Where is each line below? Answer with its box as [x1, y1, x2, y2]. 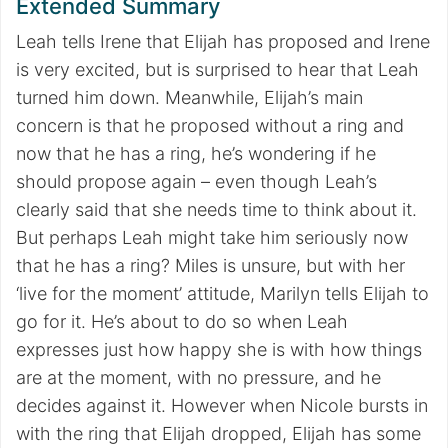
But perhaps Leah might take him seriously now [16, 227, 408, 248]
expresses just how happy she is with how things [16, 339, 422, 360]
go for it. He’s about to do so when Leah [16, 311, 348, 332]
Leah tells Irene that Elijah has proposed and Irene [16, 31, 430, 52]
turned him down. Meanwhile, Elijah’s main [16, 87, 363, 108]
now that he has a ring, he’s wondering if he [16, 143, 376, 164]
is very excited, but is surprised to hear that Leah [16, 59, 419, 80]
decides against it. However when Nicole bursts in [16, 395, 428, 416]
